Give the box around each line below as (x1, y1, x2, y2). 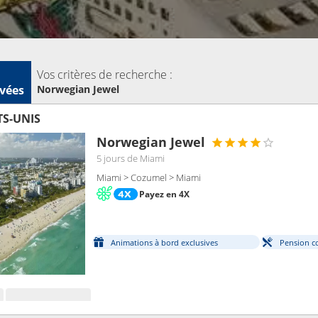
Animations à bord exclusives (111, 236, 218, 248)
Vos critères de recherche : (37, 67, 172, 82)
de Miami (127, 152, 165, 165)
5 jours (97, 152, 125, 165)
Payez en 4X (139, 187, 190, 200)
